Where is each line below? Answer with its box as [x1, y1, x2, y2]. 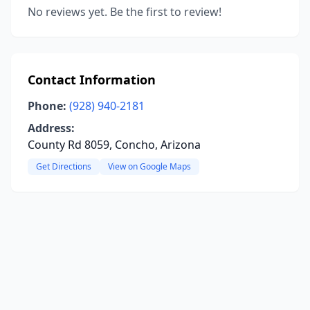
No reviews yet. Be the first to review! [28, 4, 221, 19]
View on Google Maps [108, 161, 191, 172]
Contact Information [28, 71, 156, 88]
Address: [28, 120, 75, 136]
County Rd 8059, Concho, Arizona [28, 137, 201, 152]
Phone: [28, 98, 66, 113]
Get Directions [36, 161, 91, 172]
